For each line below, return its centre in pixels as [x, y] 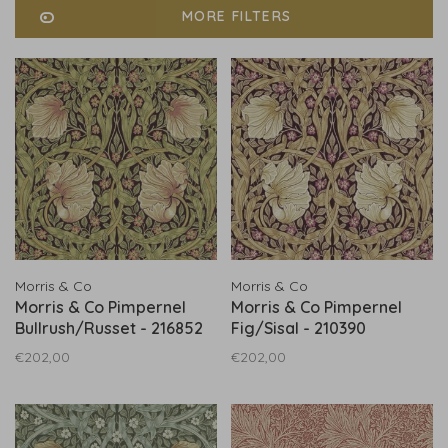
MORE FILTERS [236, 16]
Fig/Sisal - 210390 [298, 328]
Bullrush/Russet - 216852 [109, 328]
